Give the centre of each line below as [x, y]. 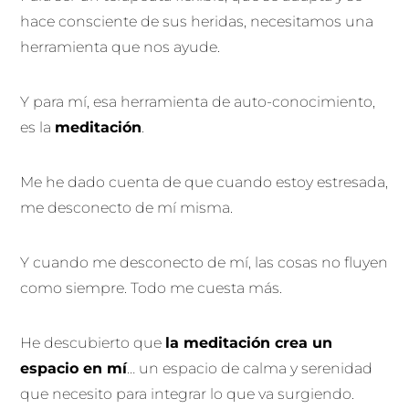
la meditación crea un [249, 342]
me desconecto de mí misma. [129, 207]
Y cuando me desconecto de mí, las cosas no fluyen [204, 262]
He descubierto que [93, 342]
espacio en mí [74, 368]
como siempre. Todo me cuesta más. [153, 288]
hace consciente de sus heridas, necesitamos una [197, 21]
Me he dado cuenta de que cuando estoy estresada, [204, 182]
